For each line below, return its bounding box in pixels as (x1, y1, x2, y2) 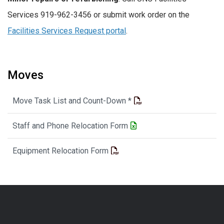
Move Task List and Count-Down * (12, 95, 131, 105)
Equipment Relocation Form (12, 145, 108, 155)
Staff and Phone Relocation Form (12, 120, 128, 130)
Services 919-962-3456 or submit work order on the (7, 10, 189, 20)
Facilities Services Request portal (7, 26, 126, 36)
